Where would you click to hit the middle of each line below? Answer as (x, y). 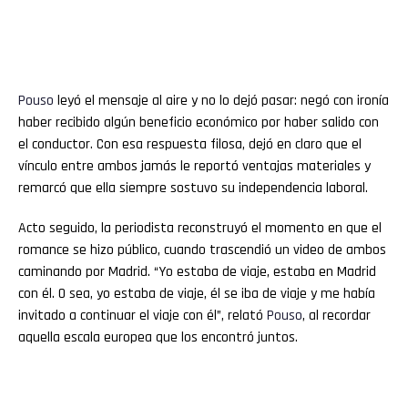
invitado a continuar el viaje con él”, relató (143, 315)
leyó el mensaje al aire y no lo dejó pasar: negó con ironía (221, 100)
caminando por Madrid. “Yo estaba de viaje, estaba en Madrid (197, 271)
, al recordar (337, 315)
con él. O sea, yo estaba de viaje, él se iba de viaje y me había (197, 293)
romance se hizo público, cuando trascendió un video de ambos (202, 250)
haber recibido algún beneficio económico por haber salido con (199, 122)
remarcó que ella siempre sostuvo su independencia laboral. (193, 188)
